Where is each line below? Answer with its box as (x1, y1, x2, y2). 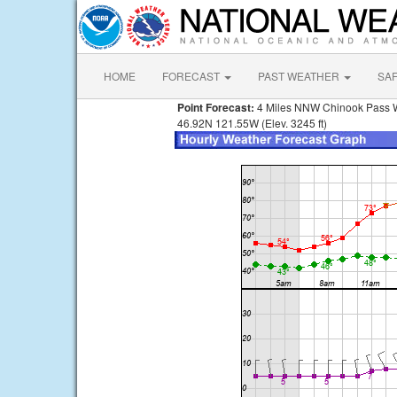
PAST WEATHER (258, 68, 342, 83)
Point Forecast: (175, 99, 254, 115)
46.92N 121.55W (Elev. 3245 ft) (175, 115, 327, 130)
